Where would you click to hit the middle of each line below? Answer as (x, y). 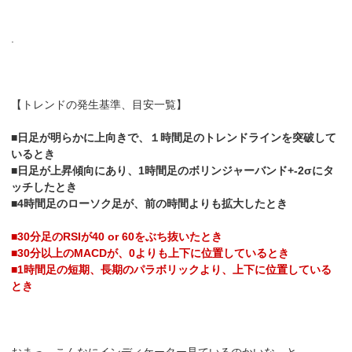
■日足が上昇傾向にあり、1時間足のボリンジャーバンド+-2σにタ (173, 171)
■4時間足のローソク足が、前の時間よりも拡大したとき (150, 204)
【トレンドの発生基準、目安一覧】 (99, 105)
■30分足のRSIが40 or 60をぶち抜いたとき (117, 237)
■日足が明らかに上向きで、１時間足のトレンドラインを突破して (174, 138)
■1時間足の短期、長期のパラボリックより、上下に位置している (172, 270)
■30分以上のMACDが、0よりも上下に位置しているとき (150, 253)
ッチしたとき (44, 187)
